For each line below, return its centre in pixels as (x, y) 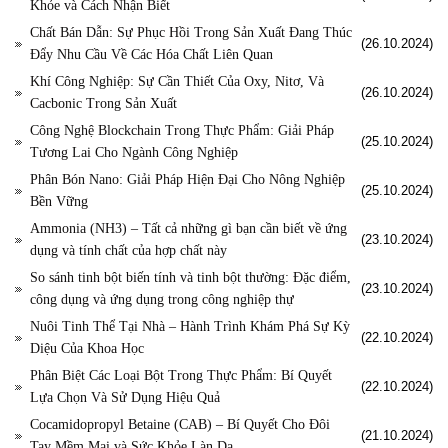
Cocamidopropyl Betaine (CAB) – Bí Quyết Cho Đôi (180, 425)
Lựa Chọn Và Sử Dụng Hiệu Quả (125, 398)
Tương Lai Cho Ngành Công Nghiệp (134, 153)
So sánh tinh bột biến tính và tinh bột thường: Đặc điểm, (190, 278)
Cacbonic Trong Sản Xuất (103, 104)
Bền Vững (59, 202)
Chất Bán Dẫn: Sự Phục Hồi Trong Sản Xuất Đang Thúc (191, 33)
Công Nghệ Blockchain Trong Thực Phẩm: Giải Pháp (182, 131)
